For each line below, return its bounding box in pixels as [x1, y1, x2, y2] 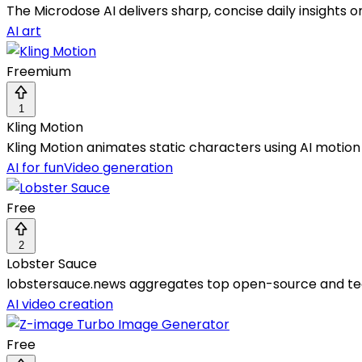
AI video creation [6, 295, 113, 314]
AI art [6, 22, 41, 41]
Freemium [6, 62, 71, 82]
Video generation [64, 158, 173, 178]
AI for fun [6, 158, 64, 178]
